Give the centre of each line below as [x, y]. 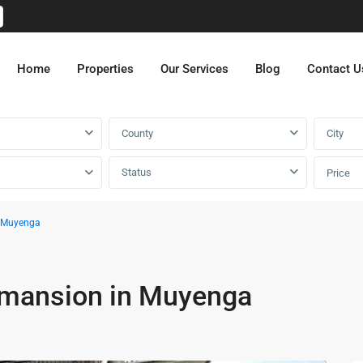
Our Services [194, 69]
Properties [105, 69]
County [137, 133]
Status [137, 172]
